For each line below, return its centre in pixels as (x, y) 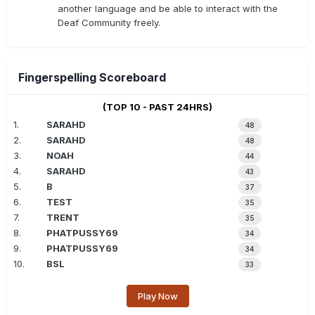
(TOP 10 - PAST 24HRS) (157, 107)
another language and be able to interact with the (168, 9)
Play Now (157, 296)
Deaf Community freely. (109, 23)
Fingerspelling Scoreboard (92, 78)
